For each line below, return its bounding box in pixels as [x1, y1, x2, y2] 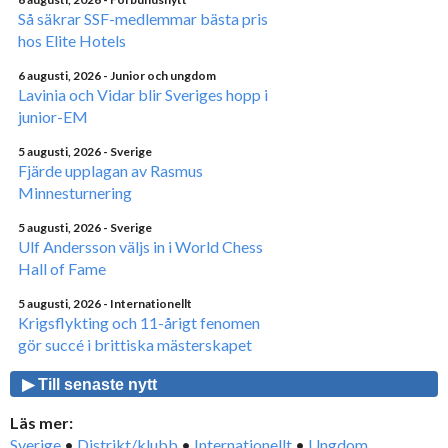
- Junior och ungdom [103, 67, 216, 83]
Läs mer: [10, 412, 73, 432]
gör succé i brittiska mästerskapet [18, 334, 252, 354]
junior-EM [18, 106, 88, 126]
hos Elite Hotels [18, 30, 126, 50]
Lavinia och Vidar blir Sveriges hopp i [18, 84, 268, 104]
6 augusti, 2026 [18, 67, 101, 83]
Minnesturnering [18, 182, 132, 202]
